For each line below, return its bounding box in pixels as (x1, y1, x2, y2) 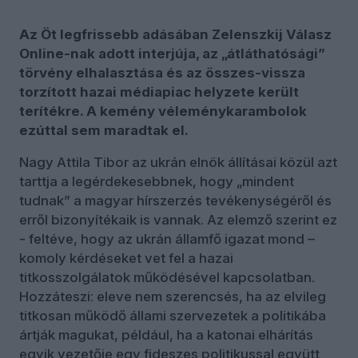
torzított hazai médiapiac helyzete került (19, 84, 299, 101)
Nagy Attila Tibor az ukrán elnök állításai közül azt (19, 154, 337, 171)
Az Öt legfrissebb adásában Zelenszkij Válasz (19, 26, 332, 43)
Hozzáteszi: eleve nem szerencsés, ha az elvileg (19, 288, 326, 305)
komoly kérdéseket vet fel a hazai (19, 250, 233, 267)
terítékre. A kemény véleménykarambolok (19, 103, 307, 120)
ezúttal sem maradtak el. (19, 122, 189, 139)
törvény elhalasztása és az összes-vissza (19, 65, 305, 82)
